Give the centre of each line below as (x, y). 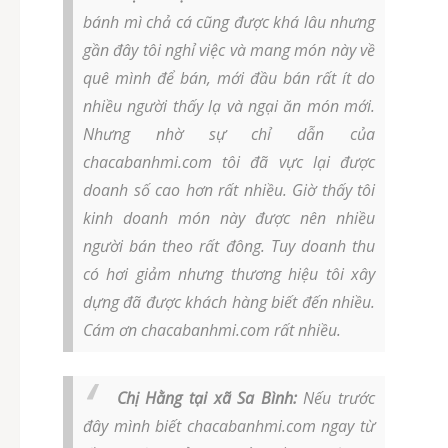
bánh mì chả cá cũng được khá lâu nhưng (229, 22)
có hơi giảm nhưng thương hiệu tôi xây (229, 274)
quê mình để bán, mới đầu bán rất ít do (229, 78)
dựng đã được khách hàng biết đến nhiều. (229, 302)
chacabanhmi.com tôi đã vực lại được (229, 162)
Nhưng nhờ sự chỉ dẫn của (229, 134)
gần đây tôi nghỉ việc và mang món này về (229, 50)
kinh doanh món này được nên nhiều (229, 218)
